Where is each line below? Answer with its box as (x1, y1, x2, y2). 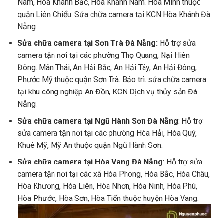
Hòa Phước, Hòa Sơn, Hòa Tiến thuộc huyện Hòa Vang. (17, 194, 199, 203)
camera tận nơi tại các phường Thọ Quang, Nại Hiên (17, 51, 190, 60)
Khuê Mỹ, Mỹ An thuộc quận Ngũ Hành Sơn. (17, 140, 163, 150)
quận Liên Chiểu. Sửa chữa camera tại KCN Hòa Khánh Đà (17, 9, 210, 19)
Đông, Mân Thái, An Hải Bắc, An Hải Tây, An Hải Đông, (17, 63, 197, 73)
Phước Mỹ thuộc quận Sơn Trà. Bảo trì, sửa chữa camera (17, 75, 206, 85)
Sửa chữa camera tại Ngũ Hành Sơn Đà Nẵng (17, 116, 178, 126)
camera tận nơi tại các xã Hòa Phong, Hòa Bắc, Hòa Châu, (17, 169, 210, 179)
